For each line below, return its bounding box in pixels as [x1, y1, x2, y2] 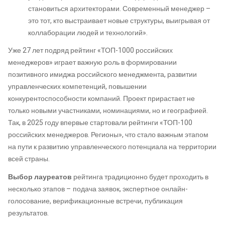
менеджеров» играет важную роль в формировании [8, 57, 177, 68]
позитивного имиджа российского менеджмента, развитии [8, 69, 197, 80]
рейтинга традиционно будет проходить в [72, 171, 208, 182]
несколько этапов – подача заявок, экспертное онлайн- [8, 183, 188, 194]
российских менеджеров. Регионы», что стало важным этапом [8, 130, 208, 141]
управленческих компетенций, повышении [8, 81, 147, 92]
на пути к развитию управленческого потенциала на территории [8, 142, 216, 153]
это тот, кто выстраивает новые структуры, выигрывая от [28, 15, 210, 26]
